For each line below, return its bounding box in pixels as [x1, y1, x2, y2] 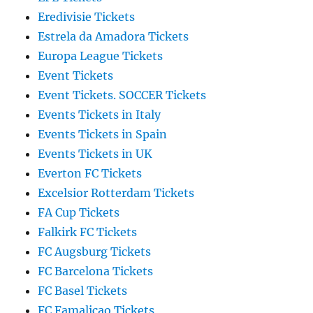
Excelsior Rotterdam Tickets [38, 186, 195, 201]
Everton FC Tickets [38, 166, 143, 181]
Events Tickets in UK [38, 147, 153, 161]
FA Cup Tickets [38, 205, 120, 220]
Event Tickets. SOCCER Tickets [38, 88, 207, 103]
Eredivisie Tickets [38, 10, 136, 24]
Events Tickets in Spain [38, 127, 168, 142]
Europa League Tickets [38, 49, 163, 64]
